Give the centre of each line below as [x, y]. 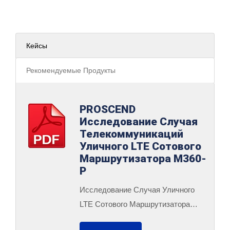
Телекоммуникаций [131, 134]
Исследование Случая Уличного [137, 190]
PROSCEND [108, 110]
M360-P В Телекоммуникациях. [135, 219]
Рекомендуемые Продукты [71, 71]
